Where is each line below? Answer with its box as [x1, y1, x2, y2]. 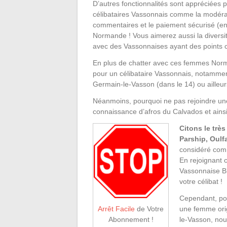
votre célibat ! [179, 177, 222, 186]
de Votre [135, 205, 164, 213]
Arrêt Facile [98, 205, 135, 213]
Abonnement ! [108, 215, 154, 224]
